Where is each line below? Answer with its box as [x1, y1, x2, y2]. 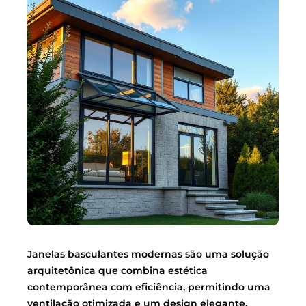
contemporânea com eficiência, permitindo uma [27, 280, 270, 293]
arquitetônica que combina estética [27, 264, 208, 277]
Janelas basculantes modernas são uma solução [27, 247, 269, 260]
